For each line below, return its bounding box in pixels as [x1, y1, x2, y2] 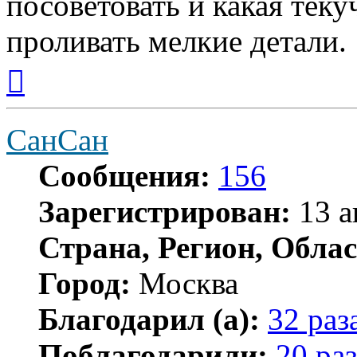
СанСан [6, 123, 108, 158]
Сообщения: [38, 159, 210, 194]
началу [24, 87, 61, 101]
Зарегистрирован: [38, 194, 291, 229]
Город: [38, 266, 131, 301]
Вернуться [24, 58, 80, 73]
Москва [131, 266, 238, 301]
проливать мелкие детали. [6, 24, 347, 59]
